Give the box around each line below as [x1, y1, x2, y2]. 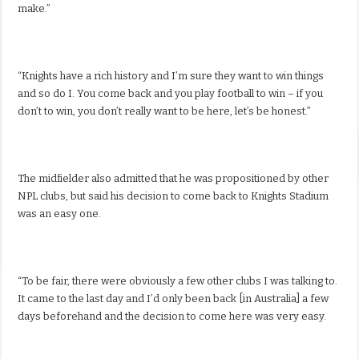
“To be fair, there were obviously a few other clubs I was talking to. [18, 275, 338, 288]
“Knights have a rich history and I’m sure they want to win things [18, 70, 325, 83]
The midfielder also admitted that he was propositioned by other [18, 172, 329, 185]
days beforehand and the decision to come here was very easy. [18, 310, 327, 323]
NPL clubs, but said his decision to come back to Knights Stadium [18, 190, 329, 203]
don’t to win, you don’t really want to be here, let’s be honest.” [18, 105, 312, 118]
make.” [18, 2, 51, 15]
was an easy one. [18, 208, 102, 220]
